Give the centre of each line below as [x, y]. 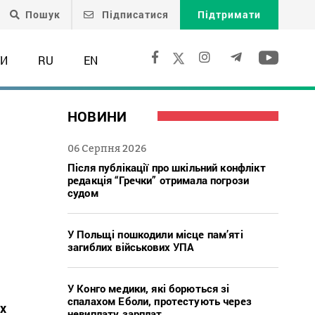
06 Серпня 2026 [107, 148]
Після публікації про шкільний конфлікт [167, 167]
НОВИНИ [97, 116]
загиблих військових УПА [131, 246]
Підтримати [229, 14]
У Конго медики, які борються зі [149, 288]
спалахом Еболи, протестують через [160, 301]
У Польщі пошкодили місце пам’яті [155, 234]
